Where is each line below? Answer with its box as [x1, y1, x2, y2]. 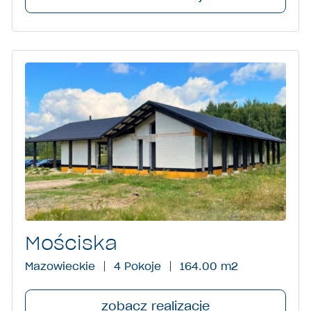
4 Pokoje [113, 260, 161, 274]
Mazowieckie [24, 260, 95, 274]
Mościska [24, 231, 117, 255]
